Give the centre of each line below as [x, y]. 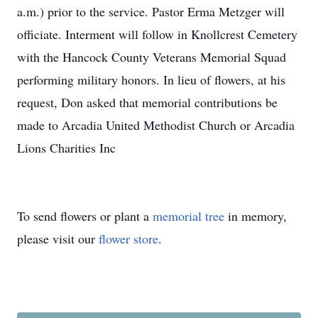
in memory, [256, 216]
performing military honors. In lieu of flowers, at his [151, 79]
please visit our [58, 238]
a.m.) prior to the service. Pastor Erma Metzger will [151, 11]
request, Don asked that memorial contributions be [147, 102]
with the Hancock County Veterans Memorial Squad [152, 57]
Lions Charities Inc [66, 148]
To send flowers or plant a [85, 216]
